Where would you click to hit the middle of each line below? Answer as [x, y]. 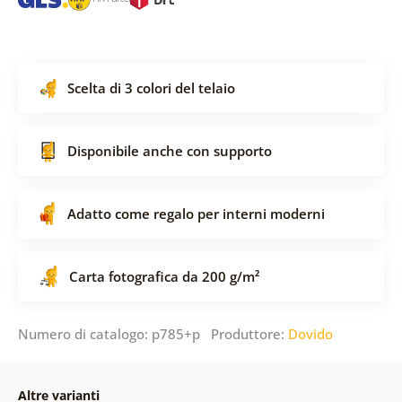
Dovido [310, 333]
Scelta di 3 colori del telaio [151, 87]
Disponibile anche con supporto [169, 150]
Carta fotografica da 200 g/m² [164, 276]
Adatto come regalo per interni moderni [196, 213]
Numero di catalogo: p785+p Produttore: [153, 333]
